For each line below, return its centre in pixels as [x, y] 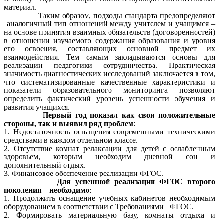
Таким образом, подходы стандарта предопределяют [109, 16]
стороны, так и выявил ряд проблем [69, 124]
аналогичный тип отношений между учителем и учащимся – [109, 24]
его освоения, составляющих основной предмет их [109, 49]
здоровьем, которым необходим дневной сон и [109, 157]
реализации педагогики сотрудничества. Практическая [109, 66]
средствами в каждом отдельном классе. [71, 140]
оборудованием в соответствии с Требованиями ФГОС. [99, 207]
